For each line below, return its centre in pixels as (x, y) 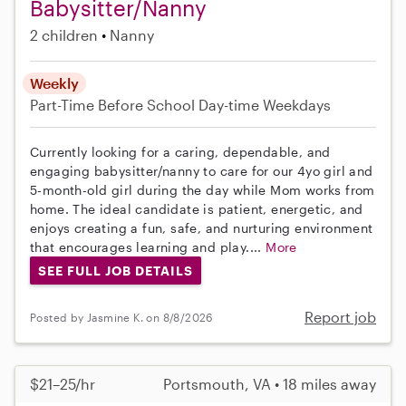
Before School (146, 104)
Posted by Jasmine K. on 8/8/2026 (121, 317)
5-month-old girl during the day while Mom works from (203, 189)
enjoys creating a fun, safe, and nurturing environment (202, 227)
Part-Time (64, 104)
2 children (64, 34)
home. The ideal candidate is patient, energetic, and (197, 208)
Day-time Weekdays (265, 104)
